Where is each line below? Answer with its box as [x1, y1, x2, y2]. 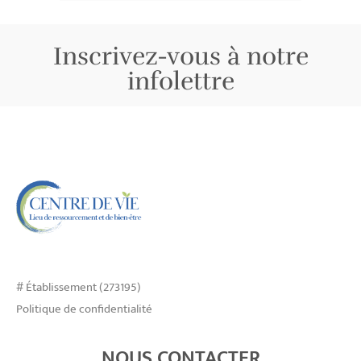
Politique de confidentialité [16, 298, 152, 319]
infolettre [127, 65, 234, 97]
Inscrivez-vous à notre [52, 40, 309, 72]
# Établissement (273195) [16, 276, 141, 297]
